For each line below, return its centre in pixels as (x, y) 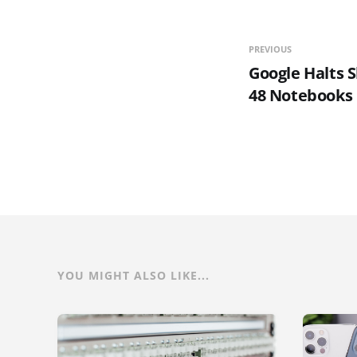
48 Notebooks (301, 95)
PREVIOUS (270, 49)
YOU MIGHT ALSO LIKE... (133, 275)
